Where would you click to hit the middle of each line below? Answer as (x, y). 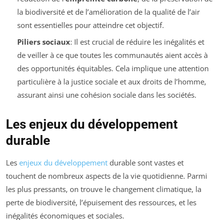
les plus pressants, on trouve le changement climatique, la (104, 189)
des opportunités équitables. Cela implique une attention (113, 69)
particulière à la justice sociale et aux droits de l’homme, (111, 82)
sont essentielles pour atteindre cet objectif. (90, 25)
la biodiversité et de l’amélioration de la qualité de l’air (108, 12)
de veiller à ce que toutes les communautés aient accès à (112, 55)
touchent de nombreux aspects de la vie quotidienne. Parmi (107, 176)
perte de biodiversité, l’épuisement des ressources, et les (101, 203)
